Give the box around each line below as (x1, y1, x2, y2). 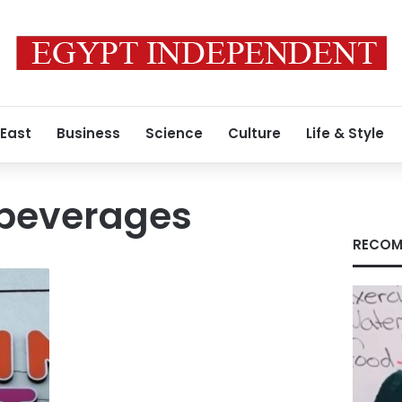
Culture (228, 124, 281, 143)
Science (145, 124, 203, 143)
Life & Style (306, 124, 384, 143)
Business (57, 124, 120, 143)
